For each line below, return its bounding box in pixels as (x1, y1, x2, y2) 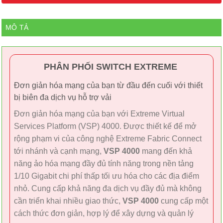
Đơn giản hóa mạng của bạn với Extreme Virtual (14, 110, 185, 118)
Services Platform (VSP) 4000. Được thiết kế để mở (14, 122, 197, 131)
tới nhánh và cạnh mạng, (14, 147, 104, 156)
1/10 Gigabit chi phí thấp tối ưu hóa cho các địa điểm (14, 172, 199, 181)
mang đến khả (140, 147, 192, 156)
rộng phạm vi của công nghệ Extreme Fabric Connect (14, 134, 202, 143)
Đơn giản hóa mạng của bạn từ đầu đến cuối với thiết (14, 81, 203, 90)
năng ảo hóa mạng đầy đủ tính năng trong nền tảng (14, 159, 194, 168)
